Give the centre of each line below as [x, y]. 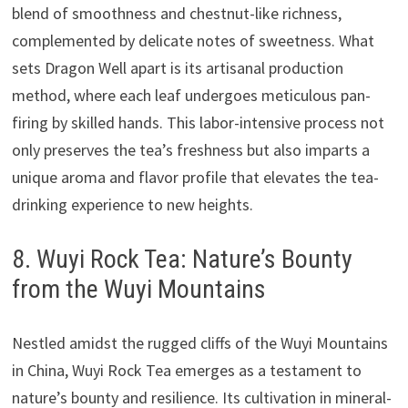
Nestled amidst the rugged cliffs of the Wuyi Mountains [199, 342]
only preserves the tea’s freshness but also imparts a [190, 149]
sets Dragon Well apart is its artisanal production [177, 67]
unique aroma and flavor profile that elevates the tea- [195, 177]
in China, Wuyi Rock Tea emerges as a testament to [186, 370]
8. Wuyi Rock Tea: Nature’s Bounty [182, 259]
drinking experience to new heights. [132, 204]
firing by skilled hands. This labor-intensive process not [198, 122]
